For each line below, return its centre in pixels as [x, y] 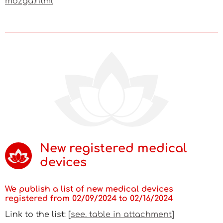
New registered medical [113, 149]
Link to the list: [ [38, 215]
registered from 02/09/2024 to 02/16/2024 [89, 199]
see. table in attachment [121, 215]
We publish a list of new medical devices [89, 189]
